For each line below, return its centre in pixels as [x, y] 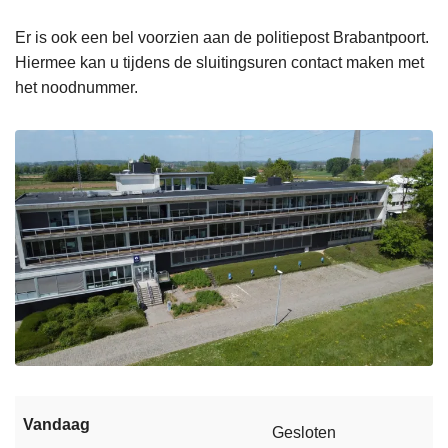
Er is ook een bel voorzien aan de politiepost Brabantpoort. [222, 38]
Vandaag [56, 424]
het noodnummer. [76, 88]
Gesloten [304, 432]
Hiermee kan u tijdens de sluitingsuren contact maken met [219, 63]
